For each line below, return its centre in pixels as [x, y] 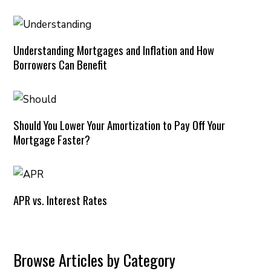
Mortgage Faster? [52, 139]
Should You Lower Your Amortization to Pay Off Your [119, 125]
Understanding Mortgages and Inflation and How [114, 50]
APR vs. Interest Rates [60, 200]
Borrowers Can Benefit [60, 64]
